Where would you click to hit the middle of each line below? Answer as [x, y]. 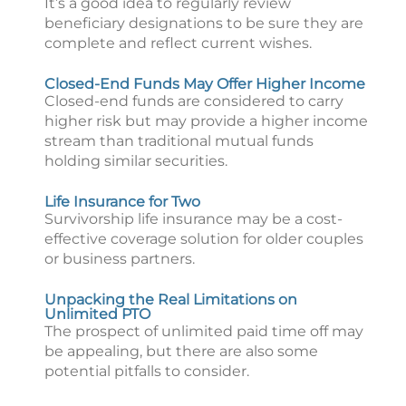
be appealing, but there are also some [181, 351]
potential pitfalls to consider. [147, 371]
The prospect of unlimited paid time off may [204, 331]
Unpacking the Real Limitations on [171, 300]
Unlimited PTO [97, 314]
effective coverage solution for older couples [204, 239]
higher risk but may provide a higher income [206, 121]
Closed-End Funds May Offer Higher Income [205, 84]
